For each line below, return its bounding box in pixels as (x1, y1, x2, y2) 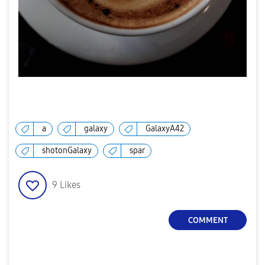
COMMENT (188, 215, 228, 225)
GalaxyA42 (146, 124, 184, 134)
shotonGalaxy (42, 146, 92, 156)
